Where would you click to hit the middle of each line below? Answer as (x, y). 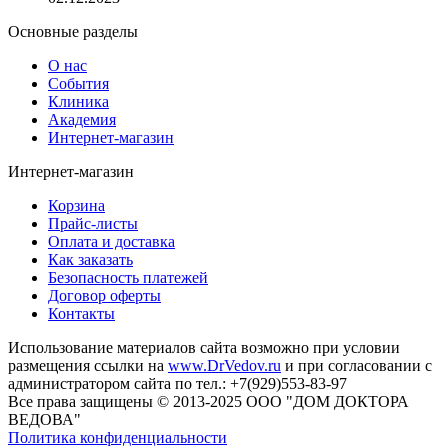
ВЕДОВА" (44, 419)
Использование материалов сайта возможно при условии (204, 347)
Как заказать (90, 259)
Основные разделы (73, 31)
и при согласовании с (356, 365)
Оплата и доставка (111, 241)
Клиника (78, 101)
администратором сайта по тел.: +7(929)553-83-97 (177, 383)
